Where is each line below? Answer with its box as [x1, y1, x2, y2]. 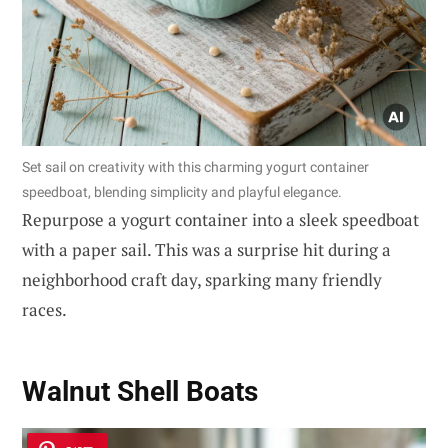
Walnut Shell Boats [22, 375, 258, 409]
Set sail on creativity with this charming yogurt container [22, 158, 369, 175]
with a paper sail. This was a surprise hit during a [22, 237, 391, 261]
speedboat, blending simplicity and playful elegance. [22, 183, 342, 200]
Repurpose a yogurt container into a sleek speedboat [22, 207, 419, 231]
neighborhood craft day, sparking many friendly [22, 267, 382, 291]
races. [22, 297, 67, 321]
